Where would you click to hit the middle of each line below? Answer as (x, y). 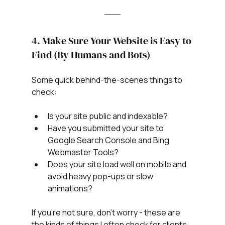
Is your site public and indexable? (107, 116)
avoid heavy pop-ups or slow (101, 177)
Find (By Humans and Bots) (91, 55)
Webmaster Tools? (83, 152)
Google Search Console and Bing (109, 140)
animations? (70, 189)
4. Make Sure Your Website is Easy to (112, 41)
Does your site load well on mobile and (118, 164)
